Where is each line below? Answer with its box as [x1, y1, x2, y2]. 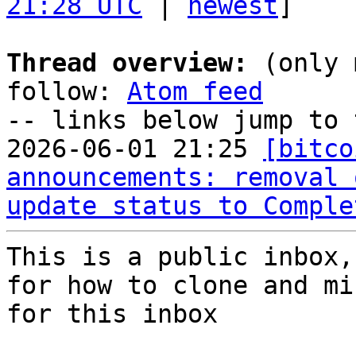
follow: [6, 77, 127, 106]
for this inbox [6, 300, 218, 328]
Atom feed [127, 77, 263, 106]
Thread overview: [6, 48, 248, 77]
